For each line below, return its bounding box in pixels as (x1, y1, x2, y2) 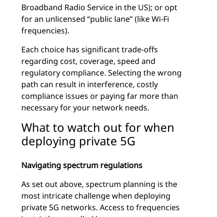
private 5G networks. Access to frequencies (21, 202, 180, 213)
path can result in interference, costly (21, 79, 158, 90)
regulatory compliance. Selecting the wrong (21, 67, 182, 78)
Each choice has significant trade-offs (21, 44, 158, 55)
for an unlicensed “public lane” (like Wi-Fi (21, 14, 169, 24)
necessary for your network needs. (21, 102, 149, 113)
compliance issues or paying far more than (21, 91, 178, 101)
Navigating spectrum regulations (21, 160, 142, 170)
